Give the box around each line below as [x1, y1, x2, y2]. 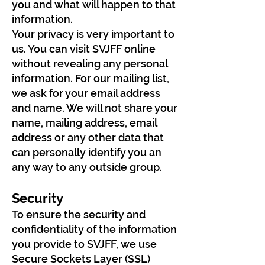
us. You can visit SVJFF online [12, 43, 156, 55]
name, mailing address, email [12, 117, 157, 129]
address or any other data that [12, 131, 164, 144]
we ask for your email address [12, 87, 160, 99]
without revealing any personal [12, 57, 167, 70]
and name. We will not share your [12, 102, 177, 114]
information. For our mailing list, [12, 72, 169, 85]
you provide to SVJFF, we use [12, 238, 157, 250]
